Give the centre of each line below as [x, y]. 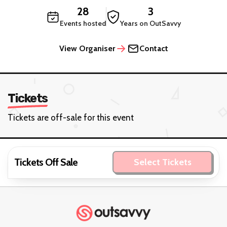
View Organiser [87, 49]
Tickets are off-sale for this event [71, 118]
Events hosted [83, 24]
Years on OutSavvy [150, 24]
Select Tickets [162, 162]
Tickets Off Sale [46, 162]
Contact [154, 49]
